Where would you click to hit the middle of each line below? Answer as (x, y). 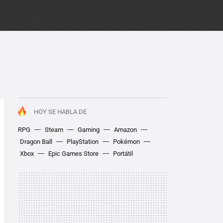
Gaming (89, 130)
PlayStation (83, 142)
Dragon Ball (36, 142)
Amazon (125, 130)
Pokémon (126, 142)
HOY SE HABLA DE (60, 112)
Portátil (123, 154)
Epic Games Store (73, 154)
